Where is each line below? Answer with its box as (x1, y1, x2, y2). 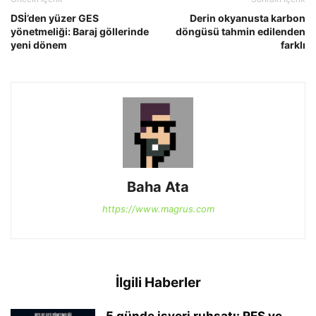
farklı (281, 39, 305, 51)
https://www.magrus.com (102, 203, 214, 215)
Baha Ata (127, 178, 189, 196)
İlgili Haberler (115, 274, 201, 291)
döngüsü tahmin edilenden (176, 25, 305, 38)
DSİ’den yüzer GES (11, 12, 99, 25)
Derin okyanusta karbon (190, 12, 305, 25)
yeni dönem (11, 39, 67, 51)
